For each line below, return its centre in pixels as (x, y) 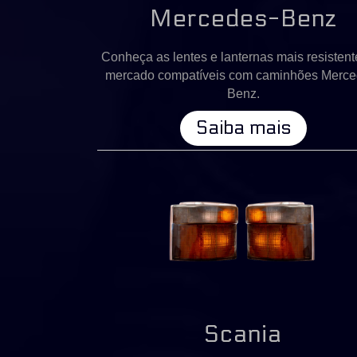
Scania (243, 334)
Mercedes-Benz (243, 18)
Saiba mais (243, 127)
